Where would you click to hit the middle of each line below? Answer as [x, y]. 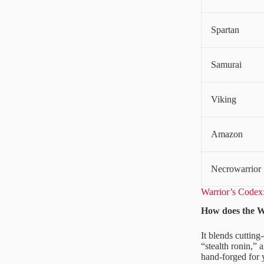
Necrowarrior [236, 169]
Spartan [225, 29]
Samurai [226, 64]
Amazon [227, 134]
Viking [224, 99]
